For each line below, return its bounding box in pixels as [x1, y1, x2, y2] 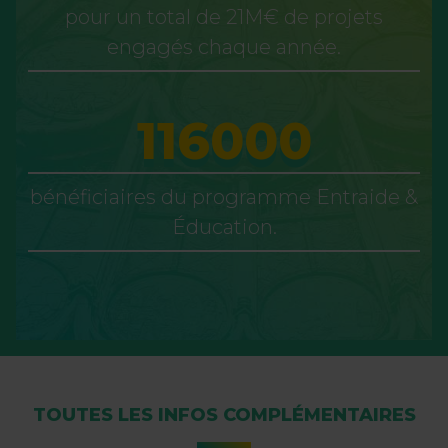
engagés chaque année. [107, 34, 341, 59]
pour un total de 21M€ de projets [65, 4, 383, 29]
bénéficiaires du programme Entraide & [30, 184, 418, 209]
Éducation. [171, 214, 277, 239]
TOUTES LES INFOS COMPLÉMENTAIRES [32, 403, 416, 426]
